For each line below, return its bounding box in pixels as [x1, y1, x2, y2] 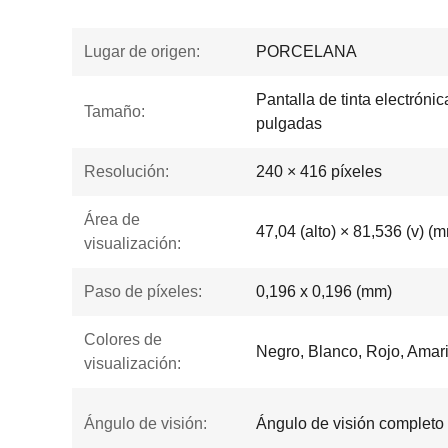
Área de [84, 211, 140, 228]
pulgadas [256, 115, 322, 132]
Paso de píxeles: [84, 283, 202, 300]
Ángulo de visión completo [256, 415, 444, 432]
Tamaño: [84, 103, 145, 120]
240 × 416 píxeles [256, 163, 382, 180]
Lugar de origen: [84, 43, 200, 60]
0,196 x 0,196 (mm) [256, 283, 392, 300]
